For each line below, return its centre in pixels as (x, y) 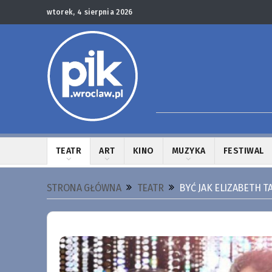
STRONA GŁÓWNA (84, 188)
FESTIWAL (243, 151)
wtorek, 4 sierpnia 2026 (90, 12)
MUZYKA (189, 151)
